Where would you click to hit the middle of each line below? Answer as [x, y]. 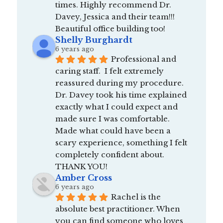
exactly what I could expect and [116, 107]
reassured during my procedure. [119, 83]
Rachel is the [136, 197]
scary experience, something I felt [121, 143]
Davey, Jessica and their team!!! [115, 17]
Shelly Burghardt [94, 40]
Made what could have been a [113, 131]
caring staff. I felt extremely [109, 71]
